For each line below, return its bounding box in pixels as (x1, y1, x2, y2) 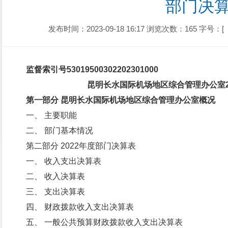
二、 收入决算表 (26, 172, 85, 181)
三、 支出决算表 (26, 187, 85, 196)
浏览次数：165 (146, 24, 197, 33)
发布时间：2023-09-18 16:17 (48, 24, 145, 33)
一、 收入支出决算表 (26, 157, 101, 165)
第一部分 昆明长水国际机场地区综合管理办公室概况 (26, 96, 215, 104)
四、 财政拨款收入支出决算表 (26, 203, 134, 211)
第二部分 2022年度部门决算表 (26, 141, 136, 150)
